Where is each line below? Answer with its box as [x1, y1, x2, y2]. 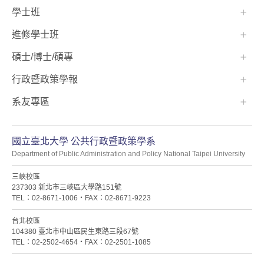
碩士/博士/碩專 [12, 52, 73, 62]
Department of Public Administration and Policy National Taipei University [12, 150, 245, 159]
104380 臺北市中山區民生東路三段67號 [12, 227, 138, 236]
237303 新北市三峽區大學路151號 [12, 183, 121, 192]
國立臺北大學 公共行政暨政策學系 [12, 136, 156, 147]
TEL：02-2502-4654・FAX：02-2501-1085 [12, 238, 151, 247]
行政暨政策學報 [12, 74, 78, 85]
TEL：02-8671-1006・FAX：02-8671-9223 [12, 194, 151, 203]
